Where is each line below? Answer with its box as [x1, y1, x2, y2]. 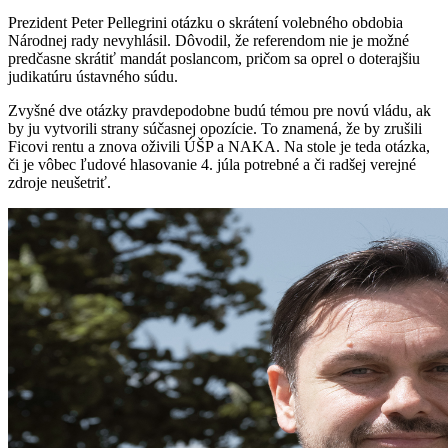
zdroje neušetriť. [8, 173, 111, 191]
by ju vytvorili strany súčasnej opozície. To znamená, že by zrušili [8, 119, 422, 137]
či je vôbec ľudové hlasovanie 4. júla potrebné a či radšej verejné [8, 155, 416, 173]
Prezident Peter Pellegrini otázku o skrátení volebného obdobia [8, 13, 403, 31]
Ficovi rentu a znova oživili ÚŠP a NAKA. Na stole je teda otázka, [8, 137, 430, 155]
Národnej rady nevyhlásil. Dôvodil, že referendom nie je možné [8, 31, 409, 49]
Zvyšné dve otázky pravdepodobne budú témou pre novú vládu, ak [8, 101, 431, 119]
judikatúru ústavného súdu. [8, 67, 178, 85]
